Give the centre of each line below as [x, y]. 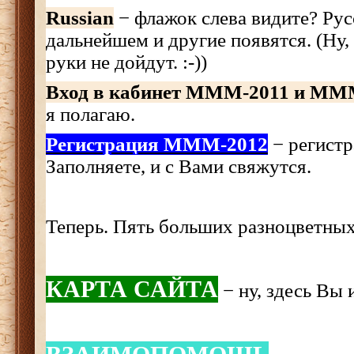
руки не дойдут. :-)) [126, 62]
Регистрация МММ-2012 [157, 144]
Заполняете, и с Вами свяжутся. [181, 166]
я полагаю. [90, 114]
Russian [80, 18]
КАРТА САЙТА [132, 289]
